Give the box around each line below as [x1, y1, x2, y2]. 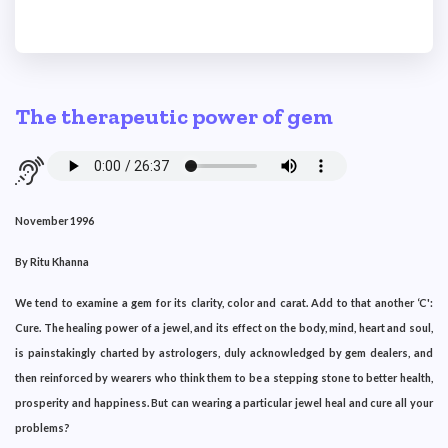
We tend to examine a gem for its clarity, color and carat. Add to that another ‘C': [15, 295, 433, 309]
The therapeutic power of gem [15, 103, 333, 130]
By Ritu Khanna [15, 254, 89, 268]
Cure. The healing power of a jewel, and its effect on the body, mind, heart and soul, [15, 320, 433, 334]
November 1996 [15, 213, 94, 227]
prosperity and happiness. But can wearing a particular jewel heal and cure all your [15, 395, 433, 409]
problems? [15, 420, 70, 434]
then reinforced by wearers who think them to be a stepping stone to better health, [15, 370, 433, 384]
